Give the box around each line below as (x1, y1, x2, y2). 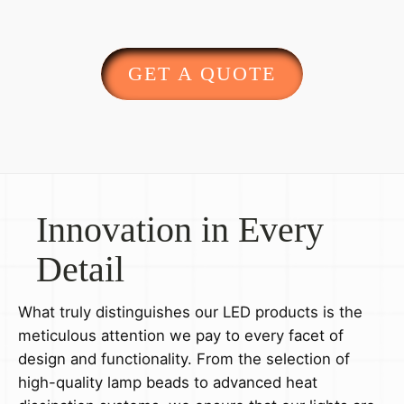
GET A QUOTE (128, 61, 276, 85)
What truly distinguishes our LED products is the (18, 302, 363, 321)
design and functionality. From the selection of (18, 349, 350, 368)
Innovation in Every (36, 208, 324, 250)
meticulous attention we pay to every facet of (18, 326, 344, 344)
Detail (36, 248, 124, 289)
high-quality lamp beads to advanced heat (18, 372, 317, 391)
